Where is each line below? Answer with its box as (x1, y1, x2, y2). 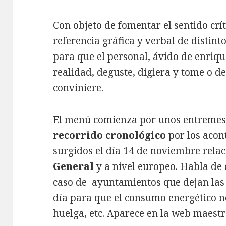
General (53, 159, 94, 173)
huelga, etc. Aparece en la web (53, 206, 194, 220)
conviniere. (53, 81, 104, 94)
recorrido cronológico (53, 128, 166, 142)
